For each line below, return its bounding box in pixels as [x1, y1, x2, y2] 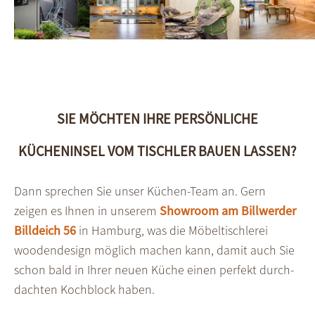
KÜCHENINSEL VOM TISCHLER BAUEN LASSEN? [18, 141, 297, 160]
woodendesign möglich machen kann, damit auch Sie [14, 241, 295, 258]
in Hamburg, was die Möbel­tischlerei [76, 221, 268, 238]
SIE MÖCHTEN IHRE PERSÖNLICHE [57, 109, 258, 127]
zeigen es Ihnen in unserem [14, 202, 160, 219]
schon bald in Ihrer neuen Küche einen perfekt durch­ [14, 261, 294, 278]
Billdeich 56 [14, 221, 76, 238]
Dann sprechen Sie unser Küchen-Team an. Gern [14, 182, 266, 199]
